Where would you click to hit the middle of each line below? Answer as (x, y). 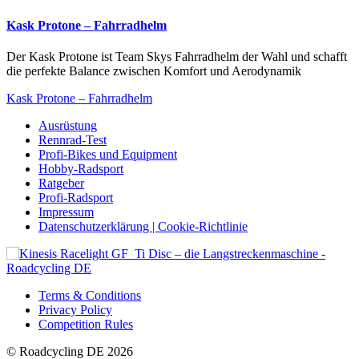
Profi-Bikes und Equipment (108, 154)
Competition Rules (86, 324)
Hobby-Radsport (81, 168)
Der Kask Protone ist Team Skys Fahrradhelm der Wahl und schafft (177, 56)
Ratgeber (61, 183)
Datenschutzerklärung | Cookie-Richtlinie (143, 226)
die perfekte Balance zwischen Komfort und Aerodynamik (154, 71)
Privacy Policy (75, 309)
